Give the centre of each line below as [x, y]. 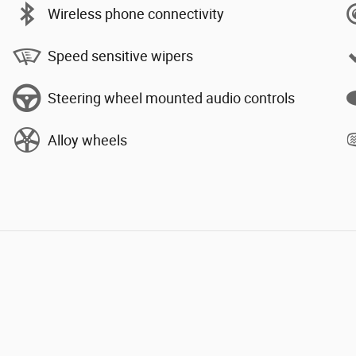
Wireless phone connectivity [136, 14]
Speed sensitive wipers [120, 56]
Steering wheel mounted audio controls [171, 98]
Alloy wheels [87, 140]
